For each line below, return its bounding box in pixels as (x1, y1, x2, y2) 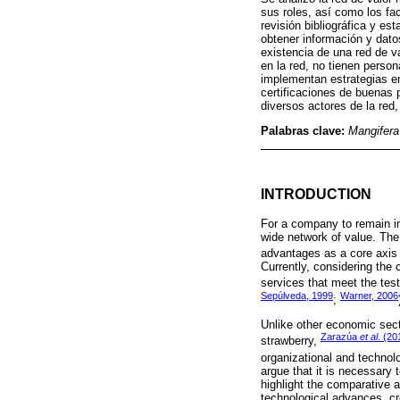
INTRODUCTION (261, 185, 371, 202)
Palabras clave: (261, 123, 348, 137)
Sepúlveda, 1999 (261, 289, 333, 301)
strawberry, (261, 334, 321, 348)
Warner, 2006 (340, 289, 398, 301)
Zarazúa (321, 331, 360, 343)
